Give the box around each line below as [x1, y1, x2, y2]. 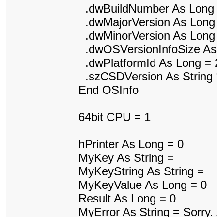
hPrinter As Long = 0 [78, 138, 184, 151]
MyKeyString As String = [78, 165, 204, 178]
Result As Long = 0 [78, 192, 176, 205]
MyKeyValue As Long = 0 [78, 178, 207, 191]
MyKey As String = [78, 151, 174, 164]
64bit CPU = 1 [78, 110, 151, 124]
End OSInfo [78, 83, 139, 96]
